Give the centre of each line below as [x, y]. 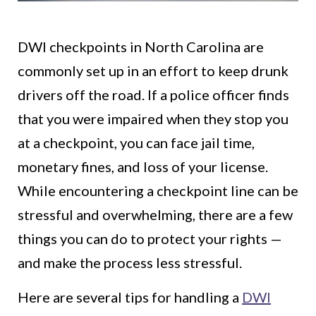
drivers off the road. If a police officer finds [153, 95]
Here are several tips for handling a [130, 297]
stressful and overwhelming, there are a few [155, 215]
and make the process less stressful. [130, 263]
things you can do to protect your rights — [150, 239]
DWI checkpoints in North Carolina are [141, 47]
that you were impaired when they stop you [153, 119]
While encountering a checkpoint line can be [158, 191]
